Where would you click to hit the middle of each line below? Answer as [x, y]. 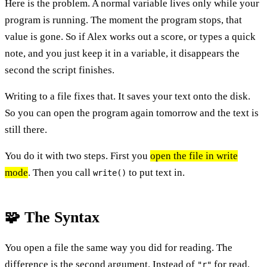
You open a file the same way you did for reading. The [119, 247]
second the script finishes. [60, 70]
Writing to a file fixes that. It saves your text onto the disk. [128, 96]
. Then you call [60, 172]
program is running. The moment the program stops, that [123, 20]
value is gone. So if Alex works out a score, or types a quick [130, 36]
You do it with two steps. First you [77, 156]
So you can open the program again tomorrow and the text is [132, 113]
